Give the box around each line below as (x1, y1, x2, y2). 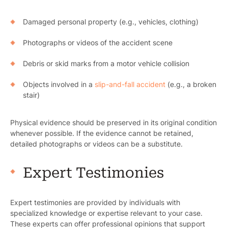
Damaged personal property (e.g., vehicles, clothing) (23, 17, 198, 26)
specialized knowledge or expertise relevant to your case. (10, 209, 203, 218)
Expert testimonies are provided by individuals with (10, 198, 180, 207)
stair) (23, 91, 40, 100)
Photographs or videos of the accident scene (23, 38, 173, 47)
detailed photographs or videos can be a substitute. (10, 139, 183, 149)
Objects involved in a (23, 80, 95, 89)
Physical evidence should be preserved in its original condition (10, 118, 217, 127)
